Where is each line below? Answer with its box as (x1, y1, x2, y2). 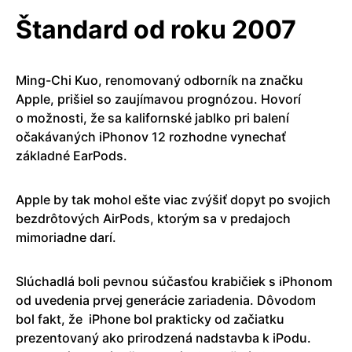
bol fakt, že (16, 310, 82, 327)
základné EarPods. (16, 147, 127, 163)
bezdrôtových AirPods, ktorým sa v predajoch (16, 210, 291, 226)
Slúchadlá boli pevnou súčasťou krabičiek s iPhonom (16, 273, 332, 289)
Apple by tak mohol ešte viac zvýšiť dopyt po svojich (16, 191, 331, 207)
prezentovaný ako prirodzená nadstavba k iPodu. (16, 329, 311, 346)
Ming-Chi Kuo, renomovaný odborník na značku (16, 71, 303, 88)
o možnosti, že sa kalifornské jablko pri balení (16, 109, 289, 126)
